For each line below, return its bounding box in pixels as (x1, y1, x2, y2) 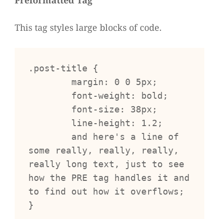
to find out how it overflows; (28, 186, 184, 197)
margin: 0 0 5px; (28, 77, 71, 87)
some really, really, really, (28, 145, 179, 155)
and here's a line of (28, 131, 71, 142)
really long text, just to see (28, 159, 184, 169)
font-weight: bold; (28, 90, 71, 101)
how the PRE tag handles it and (28, 173, 190, 183)
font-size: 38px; (28, 104, 71, 114)
